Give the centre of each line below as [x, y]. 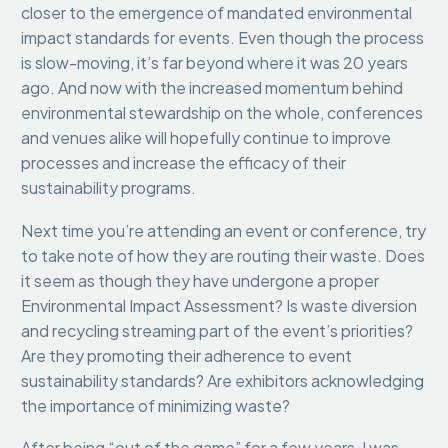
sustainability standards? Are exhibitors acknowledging [222, 380]
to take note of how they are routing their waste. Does [223, 255]
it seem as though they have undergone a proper [200, 280]
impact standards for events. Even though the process [222, 38]
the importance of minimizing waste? [157, 405]
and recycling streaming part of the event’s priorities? [217, 330]
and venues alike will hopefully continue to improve [206, 138]
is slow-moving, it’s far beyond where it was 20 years [214, 63]
